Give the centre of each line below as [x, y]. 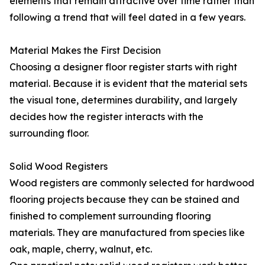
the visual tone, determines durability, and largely [123, 100]
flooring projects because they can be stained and [125, 200]
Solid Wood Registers [59, 167]
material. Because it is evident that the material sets [128, 84]
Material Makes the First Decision [85, 51]
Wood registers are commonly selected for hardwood [132, 183]
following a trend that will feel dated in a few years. [127, 17]
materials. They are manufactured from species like [127, 233]
